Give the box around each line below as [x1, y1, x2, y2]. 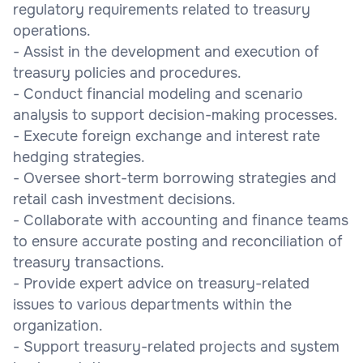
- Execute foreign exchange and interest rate [13, 126, 320, 145]
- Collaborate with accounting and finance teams [13, 211, 348, 229]
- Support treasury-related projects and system [13, 337, 340, 356]
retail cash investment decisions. [13, 190, 236, 208]
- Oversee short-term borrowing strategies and [13, 169, 336, 187]
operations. [13, 21, 91, 40]
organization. [13, 316, 103, 335]
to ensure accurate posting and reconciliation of [13, 232, 343, 250]
